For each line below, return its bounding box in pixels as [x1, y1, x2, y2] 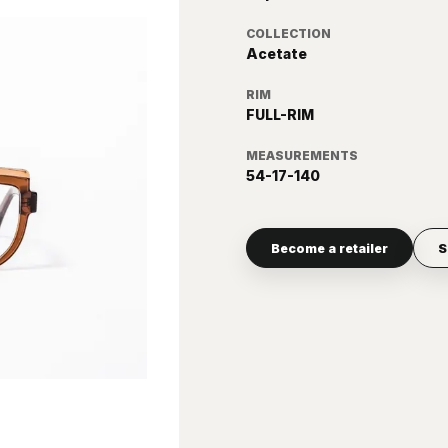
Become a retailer [270, 240, 388, 256]
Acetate [245, 45, 307, 63]
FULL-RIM [245, 106, 314, 124]
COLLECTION [245, 26, 331, 42]
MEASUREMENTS [245, 148, 358, 164]
